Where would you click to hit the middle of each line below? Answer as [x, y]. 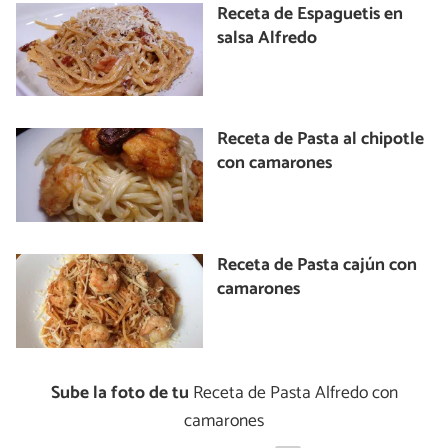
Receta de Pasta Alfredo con [293, 393]
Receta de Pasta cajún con [317, 266]
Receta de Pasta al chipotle [321, 140]
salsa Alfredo [267, 38]
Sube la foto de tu [119, 393]
